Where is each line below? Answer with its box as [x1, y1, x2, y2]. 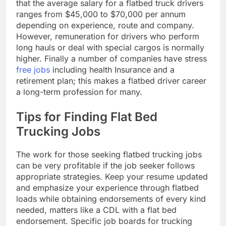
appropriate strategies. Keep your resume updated [16, 172, 208, 182]
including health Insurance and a [50, 65, 175, 75]
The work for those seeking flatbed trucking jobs [16, 149, 202, 160]
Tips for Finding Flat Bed [16, 109, 157, 125]
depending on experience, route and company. [16, 20, 194, 31]
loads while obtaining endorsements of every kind [16, 194, 206, 204]
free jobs [16, 65, 50, 75]
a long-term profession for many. [16, 87, 142, 97]
